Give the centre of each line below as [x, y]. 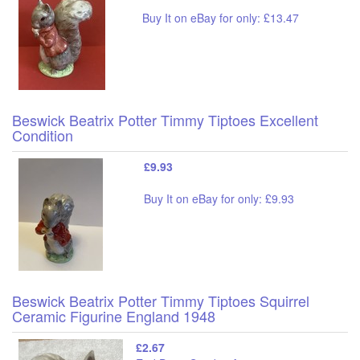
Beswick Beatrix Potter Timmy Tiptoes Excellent [165, 119]
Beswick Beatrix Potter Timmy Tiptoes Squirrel [161, 300]
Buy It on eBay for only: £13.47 [221, 17]
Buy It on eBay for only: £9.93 [219, 198]
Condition [43, 135]
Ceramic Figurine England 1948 [114, 315]
